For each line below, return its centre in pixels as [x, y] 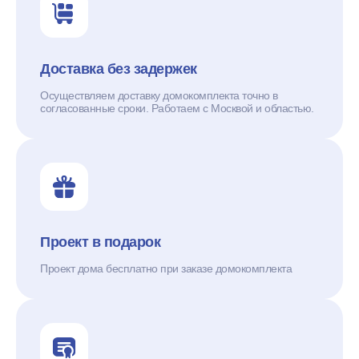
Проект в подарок [100, 242]
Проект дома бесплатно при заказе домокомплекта [166, 268]
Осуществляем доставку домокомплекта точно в [159, 95]
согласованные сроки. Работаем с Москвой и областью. [177, 108]
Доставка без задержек [119, 69]
